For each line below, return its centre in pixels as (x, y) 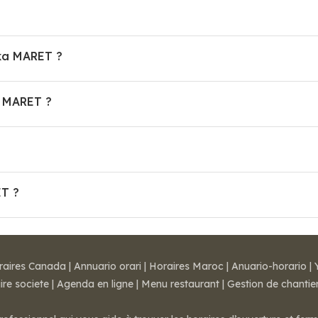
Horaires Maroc (186, 266)
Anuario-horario (269, 266)
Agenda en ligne (95, 284)
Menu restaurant (180, 284)
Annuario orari (108, 266)
